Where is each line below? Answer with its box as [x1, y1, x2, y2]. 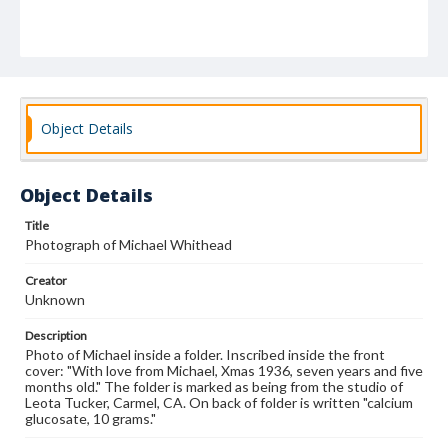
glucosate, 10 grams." [25, 410, 156, 427]
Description [25, 328, 87, 343]
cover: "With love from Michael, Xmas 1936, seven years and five [25, 362, 423, 379]
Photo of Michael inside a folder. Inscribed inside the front [25, 346, 385, 363]
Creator [25, 273, 67, 288]
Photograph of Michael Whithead [25, 236, 232, 253]
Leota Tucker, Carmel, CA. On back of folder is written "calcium [25, 394, 413, 411]
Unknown [25, 291, 85, 308]
